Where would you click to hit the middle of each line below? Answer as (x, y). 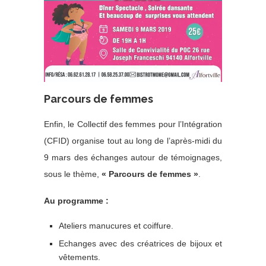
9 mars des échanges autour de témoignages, (133, 157)
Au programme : (76, 200)
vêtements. (80, 257)
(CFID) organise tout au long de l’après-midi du (133, 140)
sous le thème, (73, 174)
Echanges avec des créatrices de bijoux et (140, 243)
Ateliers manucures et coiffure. (116, 225)
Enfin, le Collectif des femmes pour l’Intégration (133, 124)
